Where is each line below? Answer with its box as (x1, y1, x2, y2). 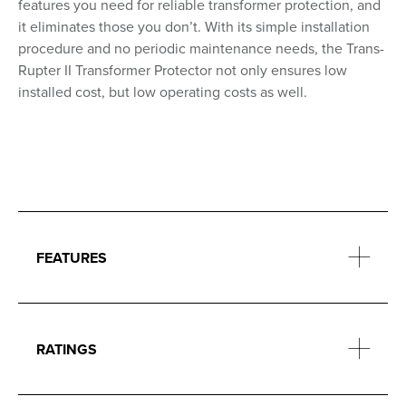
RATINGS (36, 338, 97, 360)
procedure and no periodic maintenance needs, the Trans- (18, 38, 384, 59)
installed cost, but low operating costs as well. (18, 82, 307, 102)
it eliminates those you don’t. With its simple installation (18, 16, 370, 37)
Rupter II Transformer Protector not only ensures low (18, 60, 347, 81)
